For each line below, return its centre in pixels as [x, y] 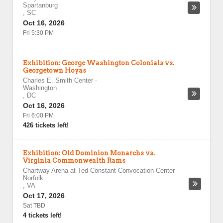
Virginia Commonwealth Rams [74, 161]
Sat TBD [34, 206]
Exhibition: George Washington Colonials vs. [99, 63]
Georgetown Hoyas [55, 70]
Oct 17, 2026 [44, 196]
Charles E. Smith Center [58, 80]
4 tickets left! [42, 215]
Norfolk [33, 178]
